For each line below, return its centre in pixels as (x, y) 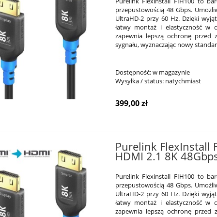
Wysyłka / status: (139, 81)
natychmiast (183, 81)
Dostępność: (133, 72)
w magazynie (171, 72)
